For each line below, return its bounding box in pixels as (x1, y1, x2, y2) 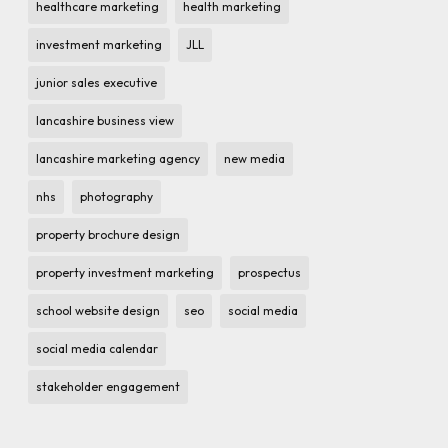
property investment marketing (36, 264, 215, 280)
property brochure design (36, 226, 181, 242)
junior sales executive (36, 74, 158, 90)
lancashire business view (36, 112, 175, 128)
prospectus (238, 264, 302, 280)
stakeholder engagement (36, 378, 181, 394)
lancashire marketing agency (36, 150, 201, 166)
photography (80, 188, 154, 204)
